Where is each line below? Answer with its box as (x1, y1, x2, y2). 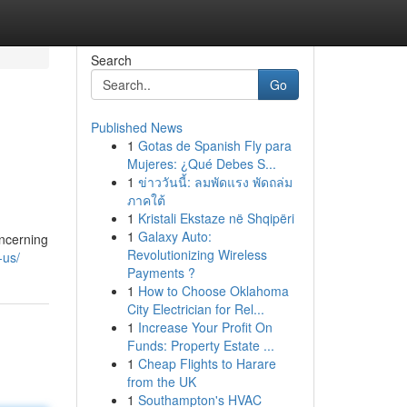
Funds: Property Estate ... (126, 336, 274, 354)
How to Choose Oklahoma (137, 282, 289, 300)
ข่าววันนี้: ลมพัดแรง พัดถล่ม (137, 173, 293, 191)
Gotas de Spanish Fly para (137, 136, 292, 154)
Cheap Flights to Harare (137, 354, 276, 372)
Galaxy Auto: (137, 227, 212, 245)
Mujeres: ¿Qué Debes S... (126, 154, 276, 173)
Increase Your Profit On (137, 318, 273, 336)
